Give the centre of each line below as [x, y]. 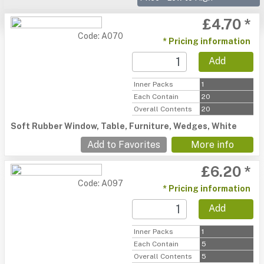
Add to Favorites [124, 145]
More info [212, 145]
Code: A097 [100, 183]
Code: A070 [100, 36]
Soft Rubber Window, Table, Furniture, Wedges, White [124, 126]
